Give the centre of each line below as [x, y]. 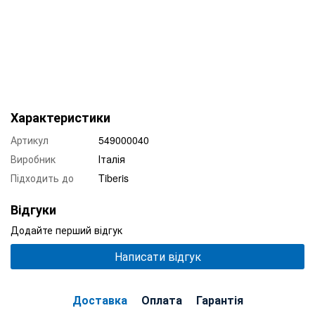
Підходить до [42, 178]
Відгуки [33, 209]
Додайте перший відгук [66, 230]
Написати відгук [157, 256]
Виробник [33, 159]
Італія [112, 159]
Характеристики [60, 117]
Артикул [30, 140]
